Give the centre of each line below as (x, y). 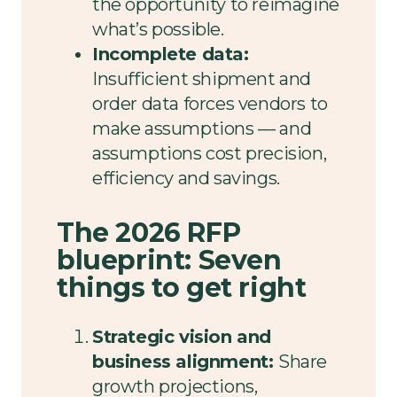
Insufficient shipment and (202, 79)
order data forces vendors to (210, 104)
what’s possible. (158, 29)
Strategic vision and (182, 336)
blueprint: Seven (169, 260)
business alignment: (186, 361)
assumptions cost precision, (210, 153)
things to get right (185, 287)
